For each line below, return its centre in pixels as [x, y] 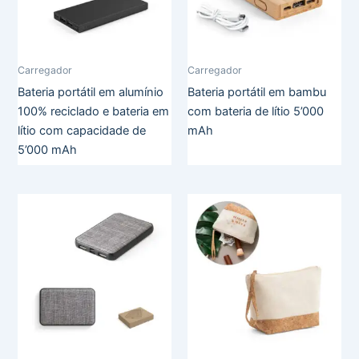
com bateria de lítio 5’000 [256, 111]
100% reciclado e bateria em [94, 111]
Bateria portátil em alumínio [91, 92]
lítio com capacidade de [82, 130]
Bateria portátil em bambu [257, 92]
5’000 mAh [48, 149]
